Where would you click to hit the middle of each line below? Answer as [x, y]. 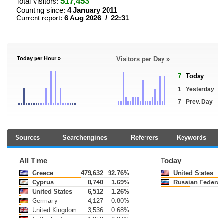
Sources [27, 137]
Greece [42, 173]
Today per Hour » [39, 58]
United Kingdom [54, 210]
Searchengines [85, 137]
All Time [33, 161]
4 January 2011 [92, 10]
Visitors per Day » [143, 59]
